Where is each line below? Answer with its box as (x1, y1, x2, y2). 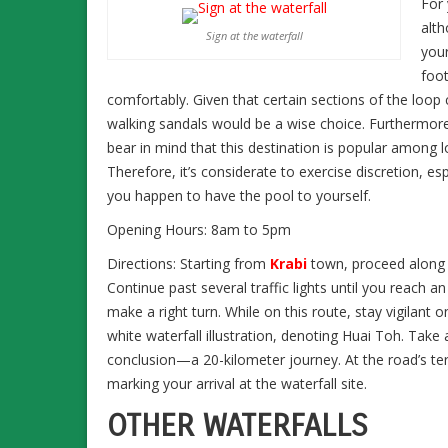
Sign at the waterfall (205, 27, 303, 43)
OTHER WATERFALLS (107, 406, 368, 444)
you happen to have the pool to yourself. (107, 185, 371, 205)
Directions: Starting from (107, 253, 270, 273)
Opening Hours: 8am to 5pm (107, 219, 291, 239)
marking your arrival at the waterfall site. (107, 373, 367, 393)
